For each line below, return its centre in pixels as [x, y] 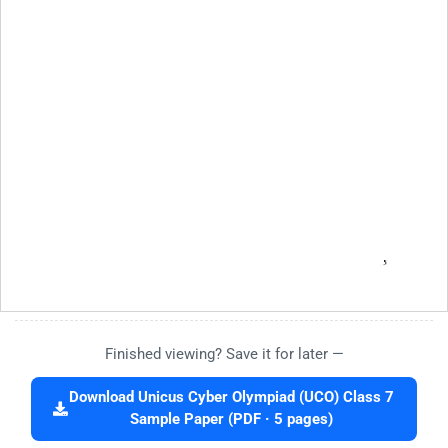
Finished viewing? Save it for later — [224, 354]
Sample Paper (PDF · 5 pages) [231, 420]
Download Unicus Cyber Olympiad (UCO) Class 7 [231, 398]
